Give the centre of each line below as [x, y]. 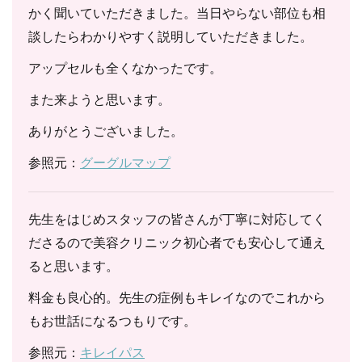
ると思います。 [74, 266]
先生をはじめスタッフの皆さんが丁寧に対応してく [177, 219]
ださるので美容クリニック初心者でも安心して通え [177, 243]
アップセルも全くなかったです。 [125, 68]
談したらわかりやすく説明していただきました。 [170, 37]
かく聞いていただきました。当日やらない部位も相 [177, 13]
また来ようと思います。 [99, 100]
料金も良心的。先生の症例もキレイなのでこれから [177, 298]
